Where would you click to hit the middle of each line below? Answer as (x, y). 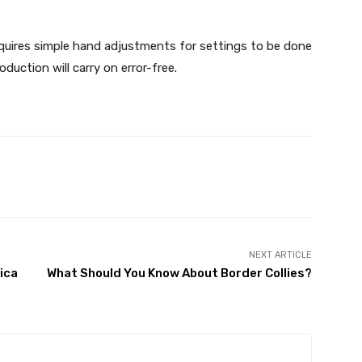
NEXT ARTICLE (280, 255)
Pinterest (87, 177)
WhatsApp (198, 177)
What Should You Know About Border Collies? (179, 273)
